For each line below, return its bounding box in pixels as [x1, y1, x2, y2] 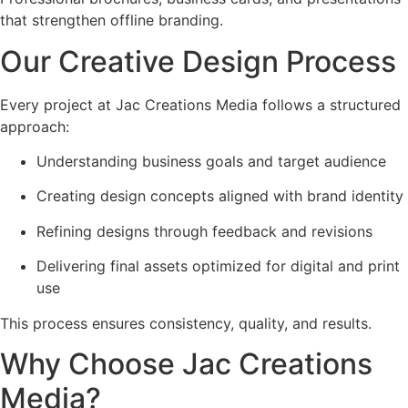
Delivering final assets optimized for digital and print [36, 257, 400, 276]
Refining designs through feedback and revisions [36, 221, 372, 240]
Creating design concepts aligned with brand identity [36, 187, 403, 206]
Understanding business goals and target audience [36, 151, 386, 170]
